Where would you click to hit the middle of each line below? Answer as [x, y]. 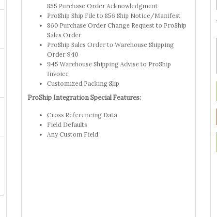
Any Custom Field [73, 134]
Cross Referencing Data [82, 115]
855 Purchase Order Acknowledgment [102, 6]
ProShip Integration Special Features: [84, 97]
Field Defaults [67, 124]
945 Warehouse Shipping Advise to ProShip [109, 64]
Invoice [58, 73]
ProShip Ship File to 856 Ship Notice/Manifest [114, 15]
